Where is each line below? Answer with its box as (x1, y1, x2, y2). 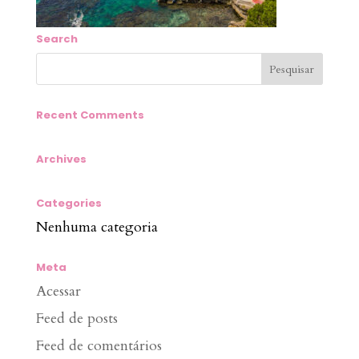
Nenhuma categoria (35, 217, 158, 237)
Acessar (35, 281, 81, 301)
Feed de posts (35, 309, 118, 329)
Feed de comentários (35, 336, 162, 356)
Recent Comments (35, 107, 144, 123)
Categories (35, 196, 102, 211)
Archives (35, 151, 87, 167)
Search (35, 31, 78, 46)
